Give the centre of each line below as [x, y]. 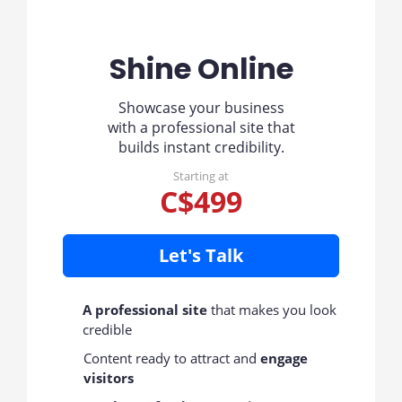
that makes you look [271, 310]
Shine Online [201, 69]
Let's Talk [201, 255]
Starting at [201, 176]
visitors [109, 378]
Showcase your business [201, 108]
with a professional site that [201, 127]
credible [107, 329]
